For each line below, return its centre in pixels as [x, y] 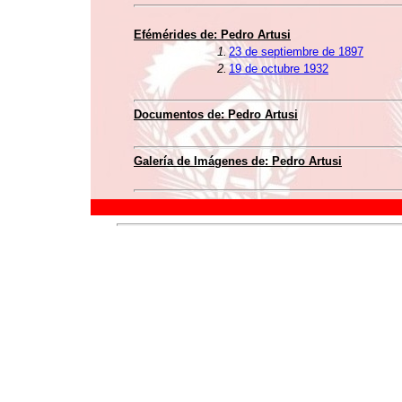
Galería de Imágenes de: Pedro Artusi [238, 161]
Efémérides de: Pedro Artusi [212, 35]
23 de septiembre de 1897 [296, 52]
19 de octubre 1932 [279, 69]
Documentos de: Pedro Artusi [216, 114]
